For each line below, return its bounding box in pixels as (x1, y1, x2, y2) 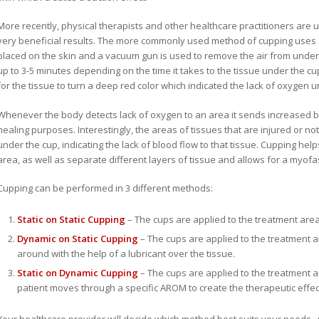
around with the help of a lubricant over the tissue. (16, 246, 235, 260)
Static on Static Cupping (16, 212, 125, 226)
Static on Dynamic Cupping (16, 266, 138, 279)
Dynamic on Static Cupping (16, 231, 138, 245)
